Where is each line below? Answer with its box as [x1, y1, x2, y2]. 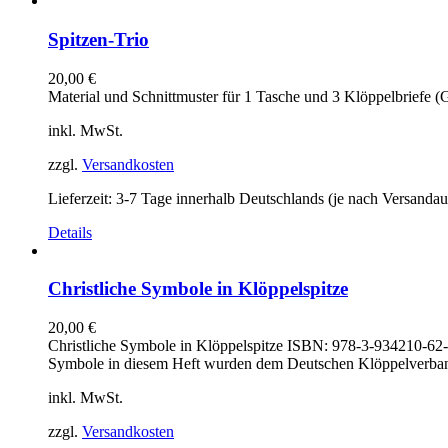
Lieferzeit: [48, 189, 116, 207]
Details [48, 223, 92, 241]
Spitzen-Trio [48, 28, 149, 50]
